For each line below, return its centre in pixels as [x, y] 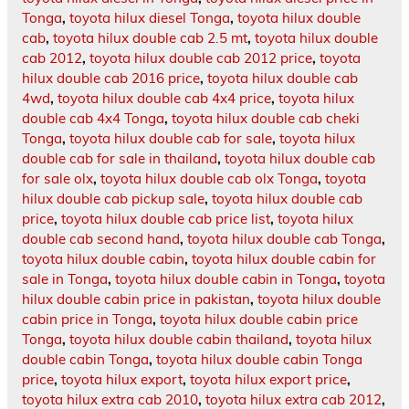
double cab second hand [101, 239]
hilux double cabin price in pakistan [136, 299]
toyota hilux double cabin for [284, 259]
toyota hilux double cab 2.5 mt [150, 38]
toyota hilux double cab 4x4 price [164, 99]
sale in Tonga [65, 279]
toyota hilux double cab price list [166, 219]
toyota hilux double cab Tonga [284, 239]
